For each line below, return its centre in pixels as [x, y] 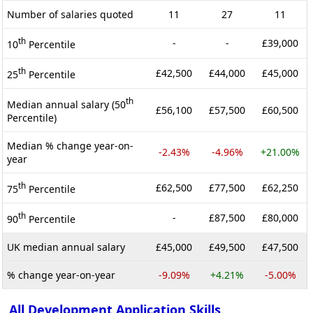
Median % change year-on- [70, 145]
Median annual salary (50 [66, 104]
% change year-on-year [61, 275]
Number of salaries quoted [70, 14]
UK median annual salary [66, 247]
